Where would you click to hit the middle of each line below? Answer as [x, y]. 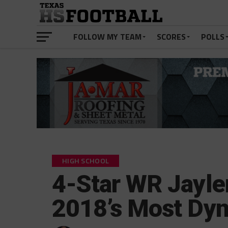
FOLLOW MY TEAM [107, 37]
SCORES [171, 37]
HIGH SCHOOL [86, 161]
